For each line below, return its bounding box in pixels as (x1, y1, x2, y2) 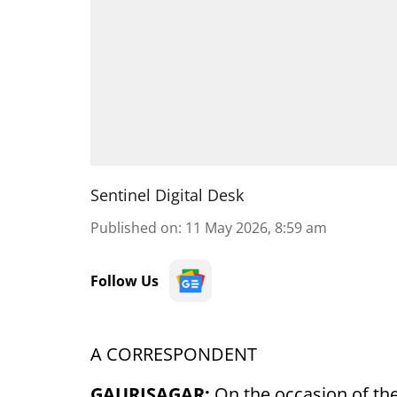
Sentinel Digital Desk (90, 184, 244, 206)
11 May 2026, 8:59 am (185, 218, 327, 237)
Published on (90, 218, 178, 237)
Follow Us (90, 271, 159, 291)
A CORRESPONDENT (90, 342, 257, 366)
